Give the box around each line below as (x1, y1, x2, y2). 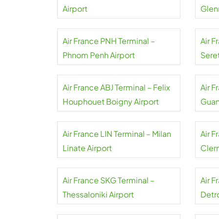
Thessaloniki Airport (63, 189, 134, 199)
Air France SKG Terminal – (63, 175, 154, 185)
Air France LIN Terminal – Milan (63, 129, 171, 139)
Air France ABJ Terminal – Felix (63, 82, 170, 92)
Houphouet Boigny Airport (63, 96, 159, 107)
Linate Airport (63, 143, 112, 153)
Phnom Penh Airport (63, 50, 135, 60)
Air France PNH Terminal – (63, 36, 155, 46)
